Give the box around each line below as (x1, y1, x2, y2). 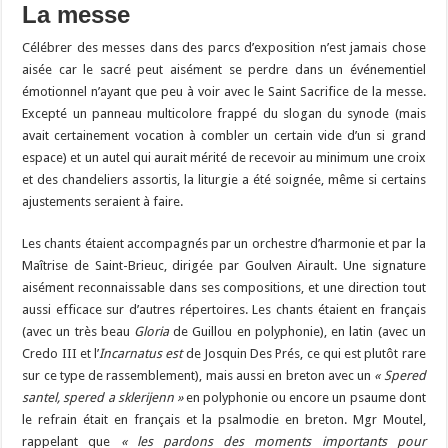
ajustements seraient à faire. (22, 193, 184, 209)
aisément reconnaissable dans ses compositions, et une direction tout (22, 279, 426, 295)
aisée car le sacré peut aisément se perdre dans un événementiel (22, 61, 426, 77)
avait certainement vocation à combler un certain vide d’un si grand (22, 127, 426, 143)
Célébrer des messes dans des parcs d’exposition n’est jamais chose (22, 39, 426, 55)
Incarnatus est (99, 345, 183, 361)
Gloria (134, 323, 170, 339)
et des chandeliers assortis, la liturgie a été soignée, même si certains (22, 171, 426, 187)
